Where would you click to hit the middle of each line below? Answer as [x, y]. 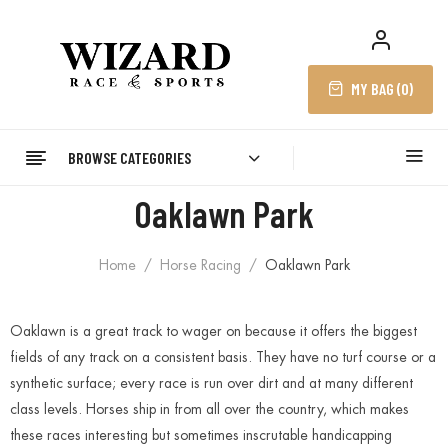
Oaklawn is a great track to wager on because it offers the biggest [213, 331]
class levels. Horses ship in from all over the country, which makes [209, 409]
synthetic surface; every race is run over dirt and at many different [211, 383]
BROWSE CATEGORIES [129, 157]
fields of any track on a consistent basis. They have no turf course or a [223, 357]
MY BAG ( [376, 88]
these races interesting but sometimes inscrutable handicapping [201, 435]
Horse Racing [200, 265]
